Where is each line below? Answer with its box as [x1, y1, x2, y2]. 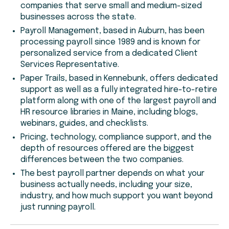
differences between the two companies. [20, 155, 184, 165]
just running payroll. [20, 203, 96, 212]
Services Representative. [20, 60, 119, 70]
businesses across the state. [20, 13, 136, 22]
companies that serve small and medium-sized [20, 2, 202, 11]
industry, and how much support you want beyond [20, 192, 213, 201]
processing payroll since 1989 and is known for [20, 38, 200, 47]
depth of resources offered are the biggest [20, 144, 194, 153]
